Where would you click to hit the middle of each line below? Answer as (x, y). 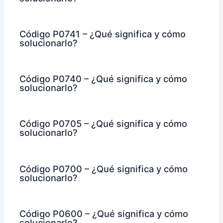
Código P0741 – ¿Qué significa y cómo (103, 34)
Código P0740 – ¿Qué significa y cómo (104, 79)
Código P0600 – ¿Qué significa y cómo (104, 213)
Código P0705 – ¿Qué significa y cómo (104, 124)
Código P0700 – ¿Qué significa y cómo (104, 168)
